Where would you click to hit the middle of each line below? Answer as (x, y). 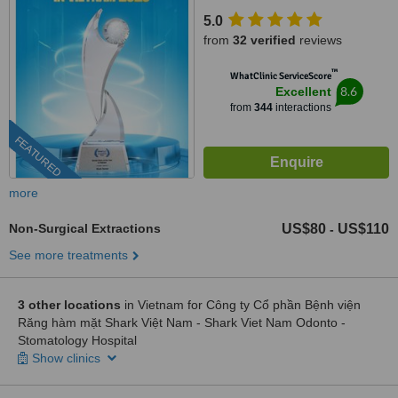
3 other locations (69, 305)
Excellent (303, 92)
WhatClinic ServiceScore (280, 76)
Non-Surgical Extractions (85, 228)
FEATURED (38, 157)
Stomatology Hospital (77, 340)
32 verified (264, 40)
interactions (302, 107)
